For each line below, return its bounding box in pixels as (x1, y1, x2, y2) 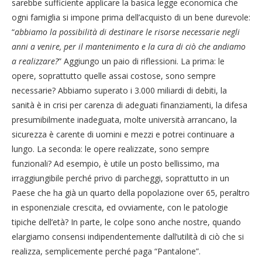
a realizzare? (12, 55, 58, 67)
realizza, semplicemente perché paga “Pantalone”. (12, 245, 201, 257)
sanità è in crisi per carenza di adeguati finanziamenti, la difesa (12, 99, 247, 111)
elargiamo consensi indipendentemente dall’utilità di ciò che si (12, 230, 244, 242)
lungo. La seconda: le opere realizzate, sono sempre (12, 143, 209, 154)
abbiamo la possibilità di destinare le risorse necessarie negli (15, 26, 240, 37)
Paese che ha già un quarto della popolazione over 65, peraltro (12, 187, 250, 198)
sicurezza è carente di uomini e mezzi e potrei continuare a (12, 128, 235, 140)
